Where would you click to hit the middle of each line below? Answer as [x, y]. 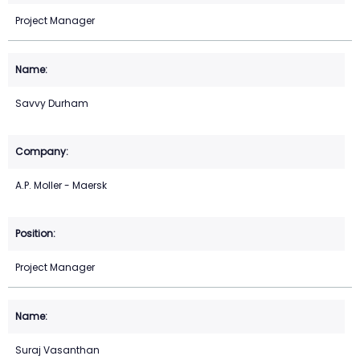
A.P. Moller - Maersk [61, 186]
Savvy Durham [52, 104]
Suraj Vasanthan [57, 350]
